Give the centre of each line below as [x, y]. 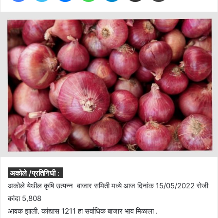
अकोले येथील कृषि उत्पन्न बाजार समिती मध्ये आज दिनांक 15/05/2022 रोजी [108, 185]
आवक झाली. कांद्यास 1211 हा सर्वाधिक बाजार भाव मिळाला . [83, 211]
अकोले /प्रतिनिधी [33, 173]
